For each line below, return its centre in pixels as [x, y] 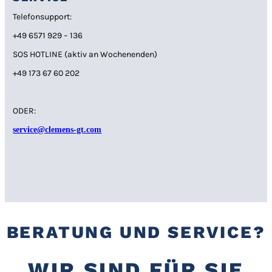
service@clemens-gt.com [57, 130]
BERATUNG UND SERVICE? [136, 232]
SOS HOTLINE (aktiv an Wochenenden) [85, 55]
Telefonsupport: [42, 17]
